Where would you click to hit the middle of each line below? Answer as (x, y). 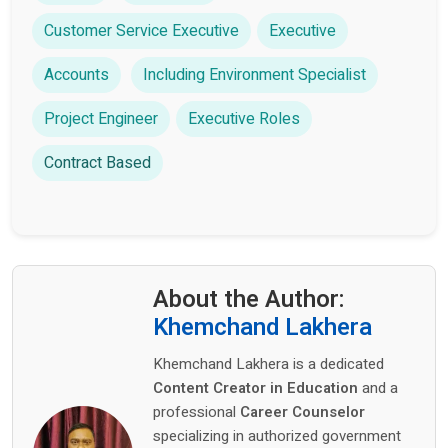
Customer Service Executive (141, 30)
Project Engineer (101, 118)
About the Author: (249, 299)
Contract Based (97, 162)
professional (196, 411)
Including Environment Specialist (254, 74)
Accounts (76, 74)
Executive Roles (244, 118)
